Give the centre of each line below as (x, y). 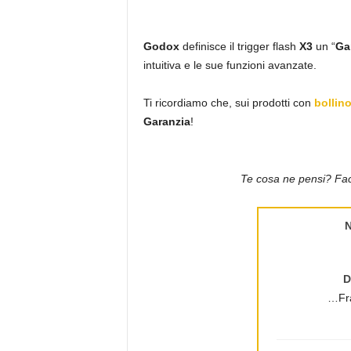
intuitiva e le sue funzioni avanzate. (230, 65)
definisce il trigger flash (239, 46)
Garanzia (166, 121)
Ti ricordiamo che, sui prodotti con (227, 102)
